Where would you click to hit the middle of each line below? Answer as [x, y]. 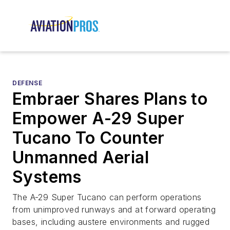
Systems [47, 177]
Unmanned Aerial [81, 158]
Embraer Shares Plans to [110, 99]
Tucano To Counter [89, 138]
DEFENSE [27, 83]
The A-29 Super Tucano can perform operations [107, 197]
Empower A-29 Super [99, 119]
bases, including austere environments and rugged [111, 222]
